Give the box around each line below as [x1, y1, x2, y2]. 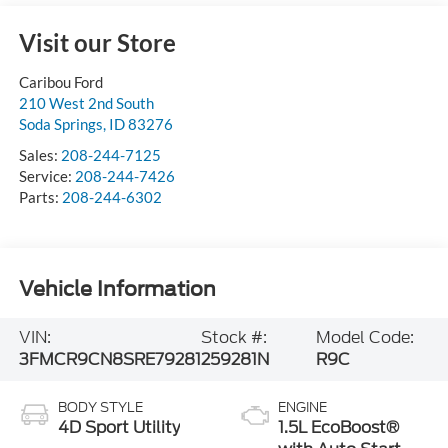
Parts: [18, 187, 62, 206]
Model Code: [315, 326, 414, 350]
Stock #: [200, 326, 267, 350]
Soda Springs [18, 114, 103, 133]
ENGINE [278, 398, 327, 418]
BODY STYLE [57, 398, 143, 418]
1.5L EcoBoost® [278, 416, 399, 440]
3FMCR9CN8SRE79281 [18, 348, 201, 372]
